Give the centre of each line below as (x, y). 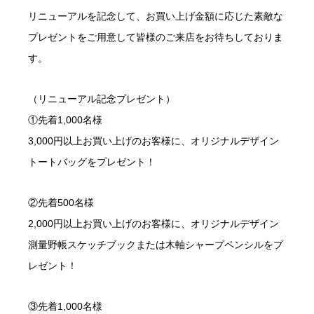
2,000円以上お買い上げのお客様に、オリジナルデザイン (153, 224)
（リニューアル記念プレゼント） (102, 99)
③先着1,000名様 (65, 307)
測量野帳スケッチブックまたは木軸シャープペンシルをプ (156, 245)
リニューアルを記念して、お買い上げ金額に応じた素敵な (156, 16)
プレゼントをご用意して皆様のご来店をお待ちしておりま (156, 37)
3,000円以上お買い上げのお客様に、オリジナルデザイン (153, 141)
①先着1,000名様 (65, 120)
